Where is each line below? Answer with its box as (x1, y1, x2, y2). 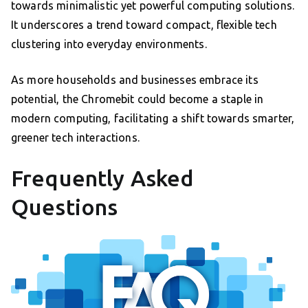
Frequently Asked (11, 166, 195, 191)
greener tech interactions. (11, 131, 140, 144)
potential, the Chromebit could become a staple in (11, 93, 264, 106)
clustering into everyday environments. (11, 38, 207, 51)
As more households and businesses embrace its (11, 74, 258, 87)
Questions (11, 195, 118, 220)
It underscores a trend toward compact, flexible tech (11, 19, 277, 32)
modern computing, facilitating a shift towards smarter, (11, 112, 295, 125)
